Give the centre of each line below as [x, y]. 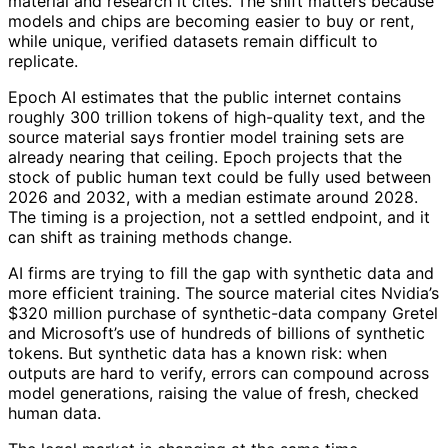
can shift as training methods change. [150, 236]
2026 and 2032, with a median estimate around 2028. [213, 196]
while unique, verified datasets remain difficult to [193, 40]
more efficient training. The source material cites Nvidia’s [223, 292]
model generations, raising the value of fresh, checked [213, 392]
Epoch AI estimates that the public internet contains [204, 96]
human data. [54, 412]
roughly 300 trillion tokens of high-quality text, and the [216, 116]
